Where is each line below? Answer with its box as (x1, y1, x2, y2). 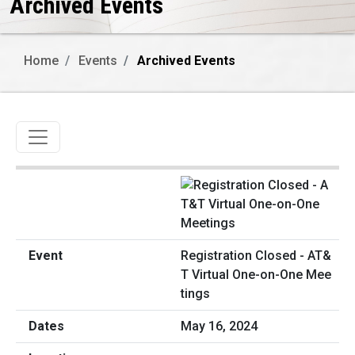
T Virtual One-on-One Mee (181, 267, 331, 283)
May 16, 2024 (181, 319, 258, 334)
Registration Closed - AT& (181, 248, 331, 264)
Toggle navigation (25, 123, 155, 143)
